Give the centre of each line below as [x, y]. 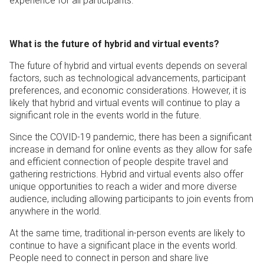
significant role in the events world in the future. [105, 115]
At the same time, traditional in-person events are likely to [127, 233]
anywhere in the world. [55, 212]
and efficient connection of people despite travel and [119, 162]
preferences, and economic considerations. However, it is [128, 91]
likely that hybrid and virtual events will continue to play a [125, 103]
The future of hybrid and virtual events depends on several [128, 66]
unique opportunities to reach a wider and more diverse [123, 187]
